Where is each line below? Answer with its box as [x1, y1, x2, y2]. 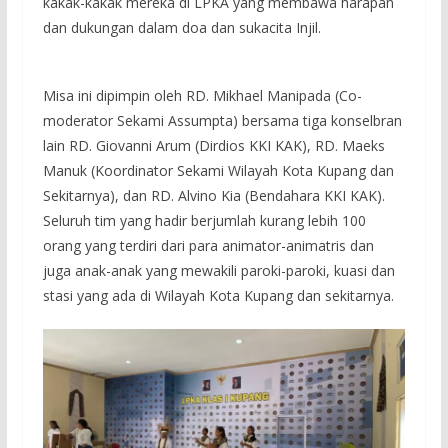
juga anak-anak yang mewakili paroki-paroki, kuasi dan [42, 261, 395, 281]
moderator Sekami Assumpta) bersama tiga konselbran [42, 111, 402, 131]
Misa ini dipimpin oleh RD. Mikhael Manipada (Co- [42, 86, 362, 106]
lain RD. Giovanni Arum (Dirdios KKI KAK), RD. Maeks [42, 136, 385, 156]
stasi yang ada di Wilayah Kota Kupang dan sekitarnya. [42, 286, 394, 306]
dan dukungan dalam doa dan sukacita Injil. [42, 17, 321, 37]
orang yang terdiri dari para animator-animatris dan [42, 236, 374, 256]
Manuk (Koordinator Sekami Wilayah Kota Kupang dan [42, 161, 394, 181]
